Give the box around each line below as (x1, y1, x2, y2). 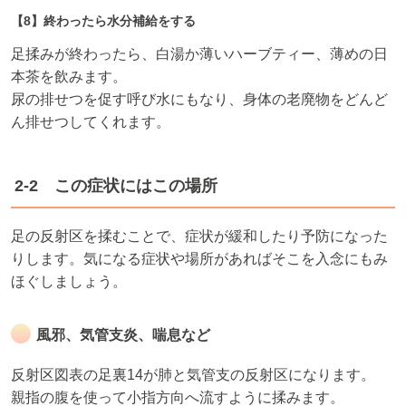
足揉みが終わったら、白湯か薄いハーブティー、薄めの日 (11, 46, 388, 63)
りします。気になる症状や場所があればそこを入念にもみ (11, 251, 388, 267)
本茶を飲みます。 (11, 69, 127, 85)
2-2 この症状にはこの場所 (14, 177, 217, 196)
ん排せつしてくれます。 (11, 114, 170, 130)
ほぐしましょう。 (11, 274, 127, 290)
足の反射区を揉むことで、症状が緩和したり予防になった (11, 228, 388, 245)
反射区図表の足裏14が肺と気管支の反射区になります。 (11, 367, 375, 383)
